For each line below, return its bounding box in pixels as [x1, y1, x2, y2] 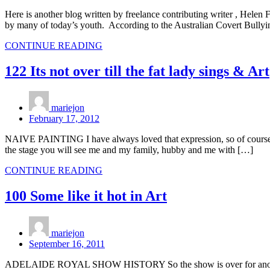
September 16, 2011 [29, 239, 105, 250]
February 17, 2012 [29, 113, 99, 124]
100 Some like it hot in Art [5, 188, 167, 204]
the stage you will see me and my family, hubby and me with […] [5, 145, 253, 155]
